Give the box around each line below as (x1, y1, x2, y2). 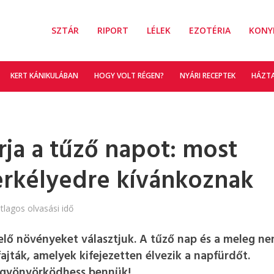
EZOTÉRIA (188, 24, 231, 36)
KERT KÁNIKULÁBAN (10, 70, 78, 81)
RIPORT (97, 24, 128, 36)
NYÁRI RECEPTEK (179, 70, 235, 81)
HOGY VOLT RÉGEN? (94, 70, 164, 81)
